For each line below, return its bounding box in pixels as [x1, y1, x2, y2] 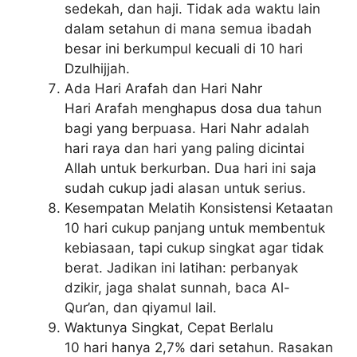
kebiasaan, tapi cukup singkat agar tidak [65, 240, 324, 257]
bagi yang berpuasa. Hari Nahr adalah [65, 120, 309, 137]
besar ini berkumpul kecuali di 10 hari [65, 41, 303, 57]
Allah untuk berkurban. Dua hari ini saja [65, 160, 316, 177]
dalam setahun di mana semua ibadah [65, 21, 312, 37]
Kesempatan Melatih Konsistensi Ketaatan [65, 200, 333, 217]
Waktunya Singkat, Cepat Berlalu [65, 320, 273, 336]
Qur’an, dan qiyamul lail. [65, 300, 217, 316]
